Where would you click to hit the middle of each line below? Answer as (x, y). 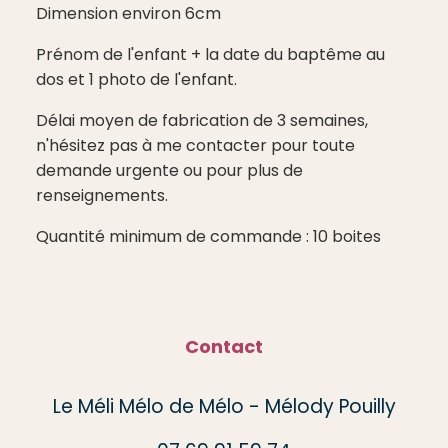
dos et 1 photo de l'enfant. (136, 79)
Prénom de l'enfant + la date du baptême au (210, 54)
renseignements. (102, 195)
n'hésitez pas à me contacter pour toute (195, 145)
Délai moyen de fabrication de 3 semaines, (202, 120)
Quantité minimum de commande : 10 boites (208, 236)
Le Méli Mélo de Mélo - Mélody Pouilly (224, 406)
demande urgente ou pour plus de (169, 170)
